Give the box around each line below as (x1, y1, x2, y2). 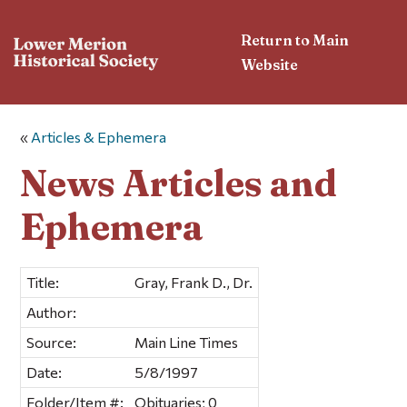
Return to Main (241, 30, 350, 49)
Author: (26, 303, 77, 321)
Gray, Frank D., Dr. (134, 273, 253, 291)
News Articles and (20, 160, 338, 205)
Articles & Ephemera (31, 128, 167, 146)
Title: (26, 273, 60, 291)
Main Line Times (134, 333, 239, 351)
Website (241, 55, 299, 74)
